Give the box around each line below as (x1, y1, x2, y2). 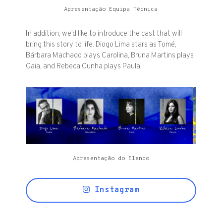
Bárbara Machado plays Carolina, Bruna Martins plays (26, 51, 194, 61)
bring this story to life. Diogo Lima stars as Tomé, (26, 40, 177, 50)
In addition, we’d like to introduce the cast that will (26, 29, 182, 39)
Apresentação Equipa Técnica (64, 5, 158, 14)
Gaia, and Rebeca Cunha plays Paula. (26, 62, 142, 72)
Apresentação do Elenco (72, 155, 149, 163)
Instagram (89, 185, 139, 196)
